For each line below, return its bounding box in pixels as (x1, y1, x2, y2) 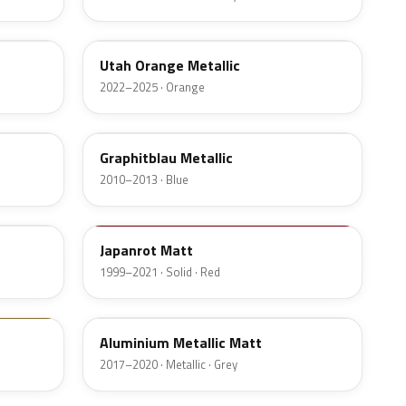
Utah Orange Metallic (100, 54, 240, 77)
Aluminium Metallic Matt (100, 332, 262, 354)
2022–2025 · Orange (100, 78, 205, 97)
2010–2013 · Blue (100, 170, 188, 189)
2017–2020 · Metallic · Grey (100, 355, 237, 374)
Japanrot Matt (100, 239, 193, 262)
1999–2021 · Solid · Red (100, 263, 220, 282)
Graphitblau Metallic (100, 147, 233, 169)
